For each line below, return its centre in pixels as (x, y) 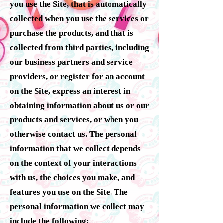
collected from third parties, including (80, 47)
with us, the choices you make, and (72, 177)
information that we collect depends (75, 148)
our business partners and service (71, 62)
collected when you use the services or (79, 18)
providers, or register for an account (77, 76)
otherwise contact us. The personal (73, 134)
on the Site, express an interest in (70, 91)
